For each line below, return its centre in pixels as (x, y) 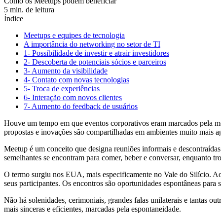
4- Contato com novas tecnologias (76, 80)
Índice (14, 19)
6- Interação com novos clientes (73, 98)
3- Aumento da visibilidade (66, 71)
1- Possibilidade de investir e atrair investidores (96, 53)
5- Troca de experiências (62, 89)
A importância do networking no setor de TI (92, 44)
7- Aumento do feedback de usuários (81, 107)
